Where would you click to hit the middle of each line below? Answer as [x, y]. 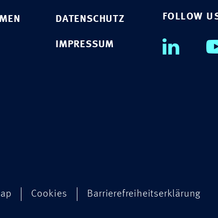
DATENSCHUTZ [90, 19]
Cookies [49, 194]
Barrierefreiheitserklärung [144, 194]
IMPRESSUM [85, 45]
